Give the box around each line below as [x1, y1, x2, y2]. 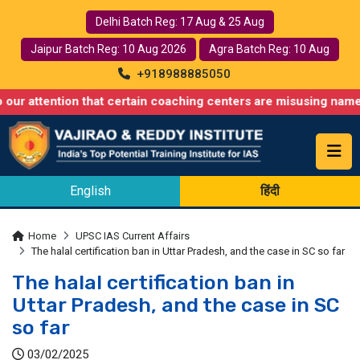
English [69, 182, 111, 198]
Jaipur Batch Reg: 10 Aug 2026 [31, 43, 186, 55]
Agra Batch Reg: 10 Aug [209, 43, 329, 55]
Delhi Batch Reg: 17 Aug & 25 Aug [96, 15, 264, 28]
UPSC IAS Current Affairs [76, 229, 190, 242]
